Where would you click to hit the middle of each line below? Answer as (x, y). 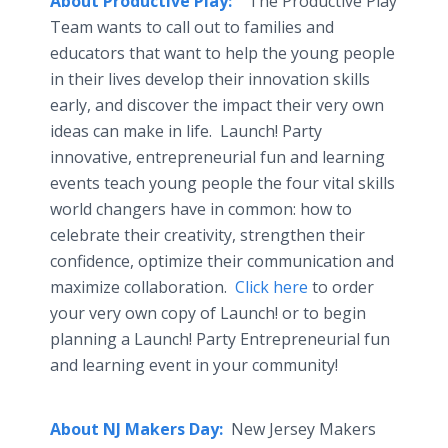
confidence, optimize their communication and (222, 261)
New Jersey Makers (301, 429)
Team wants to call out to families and (192, 27)
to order (343, 287)
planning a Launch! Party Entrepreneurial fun (220, 339)
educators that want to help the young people (222, 53)
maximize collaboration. (142, 287)
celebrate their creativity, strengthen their (207, 235)
